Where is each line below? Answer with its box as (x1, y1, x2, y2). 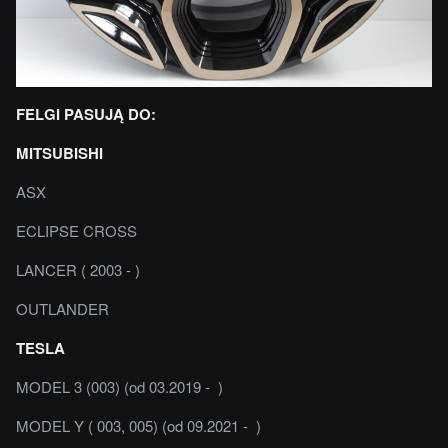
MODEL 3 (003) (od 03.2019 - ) (16, 375, 223, 397)
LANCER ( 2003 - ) (16, 258, 140, 280)
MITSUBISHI (16, 141, 103, 164)
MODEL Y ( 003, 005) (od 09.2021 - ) (16, 414, 261, 436)
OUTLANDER (16, 297, 109, 319)
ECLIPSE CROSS (16, 219, 137, 241)
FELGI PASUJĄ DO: (16, 102, 156, 125)
